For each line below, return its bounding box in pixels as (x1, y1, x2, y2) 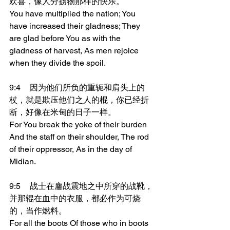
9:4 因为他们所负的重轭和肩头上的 (9, 83, 21, 92)
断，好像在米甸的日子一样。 (9, 107, 116, 117)
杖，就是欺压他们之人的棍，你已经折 (9, 95, 149, 105)
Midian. (9, 157, 36, 166)
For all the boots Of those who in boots (9, 218, 150, 228)
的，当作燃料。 (9, 206, 67, 216)
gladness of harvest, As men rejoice (9, 46, 141, 55)
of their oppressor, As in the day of (9, 144, 134, 154)
